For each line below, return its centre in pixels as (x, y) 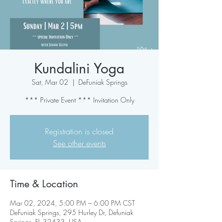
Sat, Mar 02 (50, 82)
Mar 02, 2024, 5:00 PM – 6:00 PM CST (72, 203)
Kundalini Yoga (79, 68)
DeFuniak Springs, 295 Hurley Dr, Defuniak (72, 212)
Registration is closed (79, 131)
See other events (79, 143)
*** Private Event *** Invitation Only (79, 100)
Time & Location (44, 184)
